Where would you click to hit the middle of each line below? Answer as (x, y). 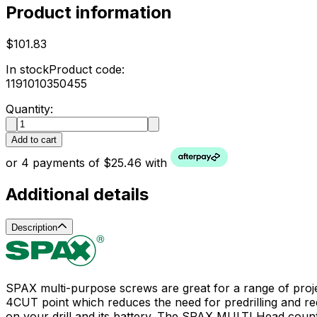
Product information (89, 12)
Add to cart (34, 139)
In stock (27, 69)
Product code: (87, 69)
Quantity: (29, 109)
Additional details (77, 194)
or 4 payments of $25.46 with (88, 162)
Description (34, 227)
